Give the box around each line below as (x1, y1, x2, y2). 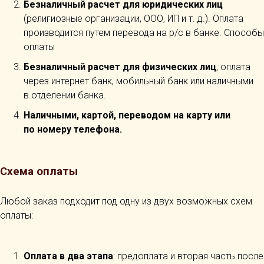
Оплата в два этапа (24, 250, 113, 262)
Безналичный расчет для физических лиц (24, 61, 216, 72)
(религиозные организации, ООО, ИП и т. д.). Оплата (24, 13, 243, 24)
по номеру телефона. (24, 124, 122, 135)
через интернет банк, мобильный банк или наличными (24, 75, 253, 87)
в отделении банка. (24, 90, 106, 101)
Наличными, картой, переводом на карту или (24, 110, 230, 121)
